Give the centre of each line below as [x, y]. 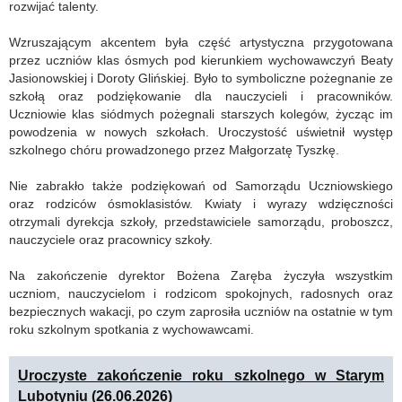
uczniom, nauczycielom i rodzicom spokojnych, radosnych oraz [201, 293]
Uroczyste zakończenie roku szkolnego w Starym [201, 376]
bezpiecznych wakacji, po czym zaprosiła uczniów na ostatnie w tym [201, 311]
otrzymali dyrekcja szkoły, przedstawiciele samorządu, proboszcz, [201, 222]
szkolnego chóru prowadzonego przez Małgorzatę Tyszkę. [174, 150]
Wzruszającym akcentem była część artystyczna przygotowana [201, 42]
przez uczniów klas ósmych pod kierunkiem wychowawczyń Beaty [201, 60]
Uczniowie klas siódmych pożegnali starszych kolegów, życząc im [201, 114]
